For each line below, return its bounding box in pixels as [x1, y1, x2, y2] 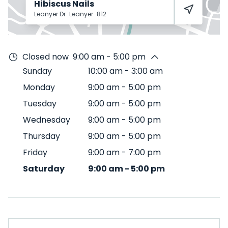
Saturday [23, 163, 65, 175]
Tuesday [23, 98, 56, 109]
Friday [23, 147, 47, 158]
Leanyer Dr [34, 10, 67, 18]
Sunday [23, 65, 52, 77]
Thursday [23, 130, 60, 142]
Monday [23, 81, 55, 93]
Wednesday [23, 114, 70, 126]
